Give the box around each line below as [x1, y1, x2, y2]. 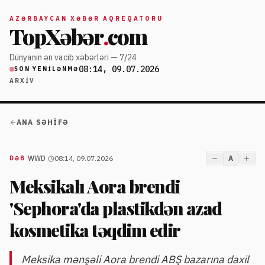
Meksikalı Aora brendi [9, 174, 180, 198]
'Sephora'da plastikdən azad [9, 196, 222, 220]
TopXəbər [9, 22, 103, 50]
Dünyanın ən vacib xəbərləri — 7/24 [9, 52, 137, 63]
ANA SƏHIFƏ [17, 118, 69, 127]
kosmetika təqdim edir [9, 218, 180, 242]
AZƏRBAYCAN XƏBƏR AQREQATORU [9, 15, 163, 22]
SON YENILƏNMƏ [14, 65, 79, 73]
